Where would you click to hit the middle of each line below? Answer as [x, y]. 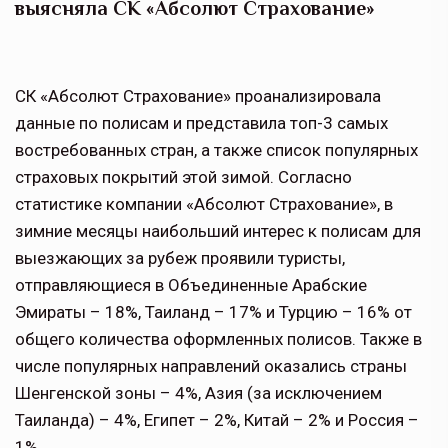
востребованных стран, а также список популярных [216, 150]
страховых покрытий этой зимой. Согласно [183, 177]
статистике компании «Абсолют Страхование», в [204, 204]
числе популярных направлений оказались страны [211, 366]
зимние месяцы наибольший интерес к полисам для [218, 231]
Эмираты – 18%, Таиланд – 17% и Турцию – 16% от [213, 312]
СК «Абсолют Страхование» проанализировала [198, 96]
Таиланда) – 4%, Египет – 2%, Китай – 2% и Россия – [217, 420]
